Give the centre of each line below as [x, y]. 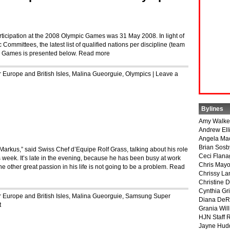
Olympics [138, 74]
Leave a [167, 74]
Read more [94, 53]
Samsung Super [148, 196]
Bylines [212, 109]
